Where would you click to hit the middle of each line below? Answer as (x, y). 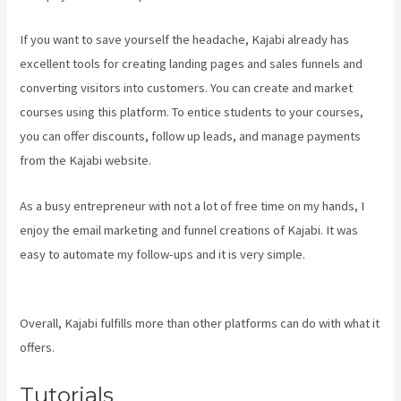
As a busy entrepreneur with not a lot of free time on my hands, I (192, 205)
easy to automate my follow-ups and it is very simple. (164, 254)
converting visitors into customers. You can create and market (187, 88)
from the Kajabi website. (86, 161)
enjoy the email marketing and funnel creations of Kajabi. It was (189, 230)
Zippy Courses (60, 278)
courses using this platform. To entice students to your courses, (192, 112)
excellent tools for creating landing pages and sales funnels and (192, 64)
